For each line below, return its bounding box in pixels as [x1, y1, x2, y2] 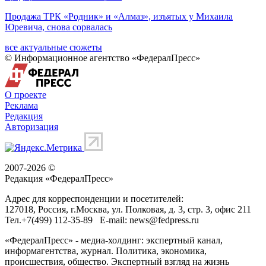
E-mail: [93, 214, 129, 225]
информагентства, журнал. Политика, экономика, [5, 245, 207, 256]
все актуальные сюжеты [5, 42, 102, 52]
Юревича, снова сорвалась [5, 21, 112, 32]
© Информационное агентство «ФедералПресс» [5, 52, 200, 63]
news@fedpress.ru [129, 214, 199, 225]
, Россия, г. [33, 204, 76, 214]
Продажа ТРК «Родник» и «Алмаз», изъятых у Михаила [5, 11, 233, 21]
